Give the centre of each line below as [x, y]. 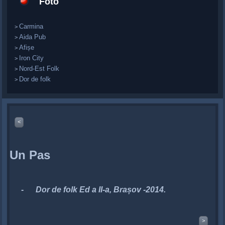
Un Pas [30, 155]
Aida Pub [33, 37]
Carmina [31, 26]
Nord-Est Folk [39, 68]
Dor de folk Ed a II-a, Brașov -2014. [101, 189]
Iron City [32, 58]
